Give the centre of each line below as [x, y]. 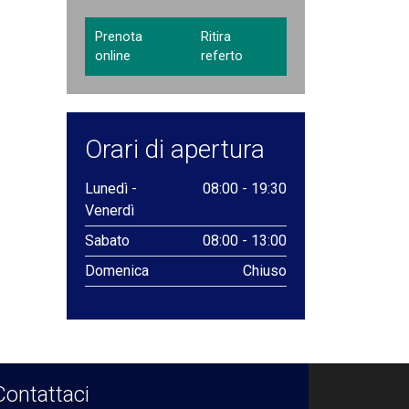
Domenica [117, 271]
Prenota [119, 37]
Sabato [107, 241]
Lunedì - [111, 189]
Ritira [216, 37]
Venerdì [110, 211]
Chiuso [265, 271]
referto [222, 57]
